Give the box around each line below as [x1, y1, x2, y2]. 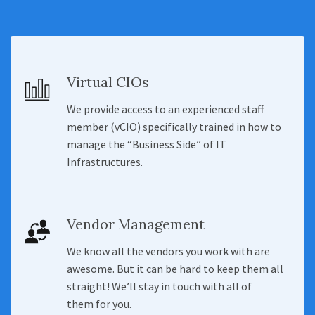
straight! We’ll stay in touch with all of [67, 279, 252, 293]
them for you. [67, 297, 131, 311]
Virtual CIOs [67, 73, 149, 91]
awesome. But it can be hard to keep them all [67, 262, 283, 276]
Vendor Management [67, 215, 205, 233]
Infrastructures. [67, 155, 143, 169]
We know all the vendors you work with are [67, 244, 270, 258]
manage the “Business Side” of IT [67, 137, 226, 151]
